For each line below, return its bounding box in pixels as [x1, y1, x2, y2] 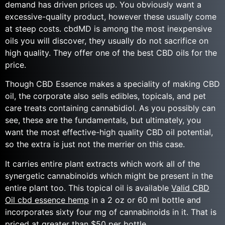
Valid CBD [171, 182, 209, 193]
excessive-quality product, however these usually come [5, 12, 216, 22]
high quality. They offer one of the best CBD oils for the [5, 48, 217, 58]
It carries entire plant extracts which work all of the [5, 158, 200, 169]
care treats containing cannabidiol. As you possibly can [5, 103, 215, 114]
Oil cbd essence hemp [5, 194, 89, 205]
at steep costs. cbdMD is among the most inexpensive [5, 24, 212, 34]
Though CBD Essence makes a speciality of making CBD [5, 79, 220, 89]
